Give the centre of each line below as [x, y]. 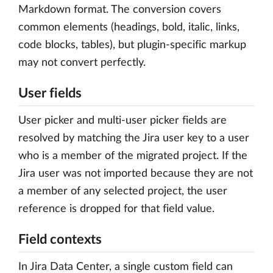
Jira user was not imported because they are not [136, 174]
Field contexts [60, 239]
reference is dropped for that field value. [116, 209]
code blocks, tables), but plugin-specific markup [132, 45]
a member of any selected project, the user [123, 191]
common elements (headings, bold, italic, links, [129, 27]
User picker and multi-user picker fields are [122, 121]
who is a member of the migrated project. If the [133, 156]
